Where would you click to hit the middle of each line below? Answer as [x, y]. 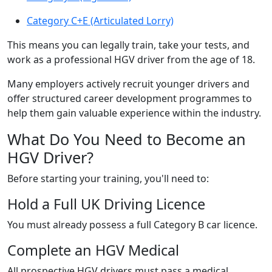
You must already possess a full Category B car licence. [132, 225]
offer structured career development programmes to [130, 98]
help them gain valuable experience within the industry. [134, 113]
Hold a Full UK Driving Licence [106, 204]
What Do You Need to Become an [127, 139]
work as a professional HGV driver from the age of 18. [131, 59]
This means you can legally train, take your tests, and [128, 45]
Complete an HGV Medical [93, 250]
